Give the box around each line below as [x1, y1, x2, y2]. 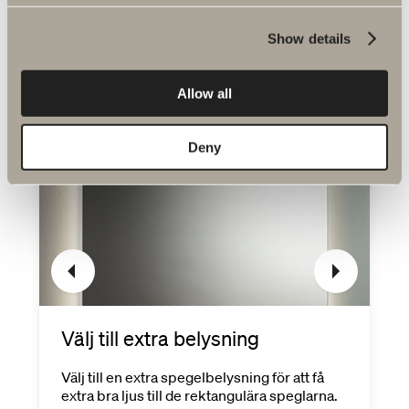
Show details [267, 30, 351, 47]
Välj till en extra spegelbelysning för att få [60, 368, 324, 387]
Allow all [177, 85, 232, 101]
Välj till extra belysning [60, 326, 259, 351]
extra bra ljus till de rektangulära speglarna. [60, 386, 338, 405]
